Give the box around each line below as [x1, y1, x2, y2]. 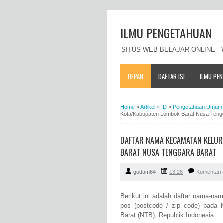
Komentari [196, 169, 221, 175]
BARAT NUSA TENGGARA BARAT [120, 146, 216, 158]
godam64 [133, 169, 156, 175]
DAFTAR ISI [158, 71, 185, 81]
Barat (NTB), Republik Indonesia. [120, 211, 216, 219]
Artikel [140, 103, 155, 110]
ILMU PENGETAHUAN [120, 24, 212, 42]
